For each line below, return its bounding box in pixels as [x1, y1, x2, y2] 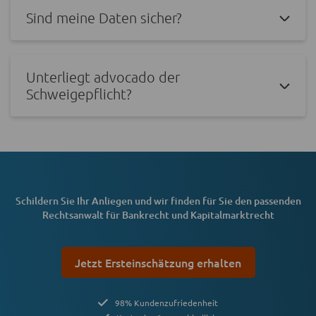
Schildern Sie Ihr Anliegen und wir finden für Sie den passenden [15, 194, 301, 208]
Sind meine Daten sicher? [26, 9, 182, 27]
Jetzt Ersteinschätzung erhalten [75, 255, 241, 271]
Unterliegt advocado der [26, 68, 180, 86]
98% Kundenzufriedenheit [115, 297, 218, 309]
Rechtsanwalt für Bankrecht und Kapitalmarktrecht [42, 208, 274, 222]
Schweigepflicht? [26, 85, 132, 103]
